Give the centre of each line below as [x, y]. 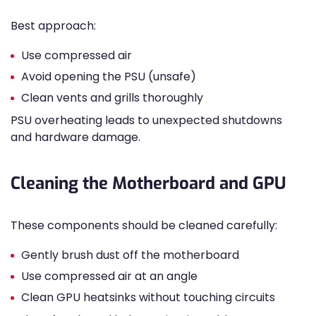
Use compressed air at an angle [109, 276]
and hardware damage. [75, 137]
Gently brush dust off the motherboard [130, 255]
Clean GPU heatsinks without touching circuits [148, 297]
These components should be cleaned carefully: [144, 225]
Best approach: [53, 26]
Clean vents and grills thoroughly [112, 98]
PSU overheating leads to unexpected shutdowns [146, 120]
